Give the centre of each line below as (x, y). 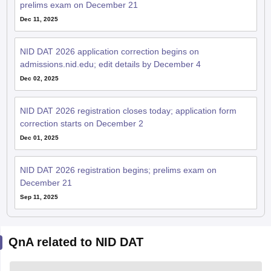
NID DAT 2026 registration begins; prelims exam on (118, 170)
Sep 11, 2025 (39, 197)
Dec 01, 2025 (39, 137)
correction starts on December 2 (81, 123)
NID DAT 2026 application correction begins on (109, 51)
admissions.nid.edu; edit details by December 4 (110, 64)
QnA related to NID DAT (76, 242)
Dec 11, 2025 (39, 19)
